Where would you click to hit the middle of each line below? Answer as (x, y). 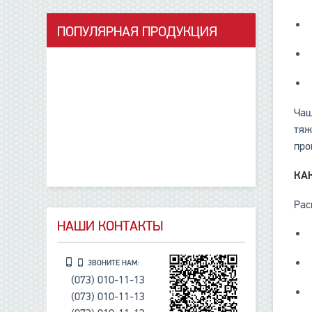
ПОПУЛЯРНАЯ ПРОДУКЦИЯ (138, 32)
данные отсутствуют (153, 56)
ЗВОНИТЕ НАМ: (114, 263)
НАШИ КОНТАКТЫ (110, 226)
